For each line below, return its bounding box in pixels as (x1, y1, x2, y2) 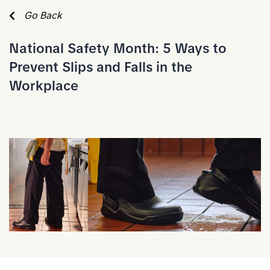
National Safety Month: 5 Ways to (9, 40, 227, 57)
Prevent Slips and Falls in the (9, 58, 192, 76)
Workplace (9, 77, 78, 95)
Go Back (24, 9, 62, 22)
